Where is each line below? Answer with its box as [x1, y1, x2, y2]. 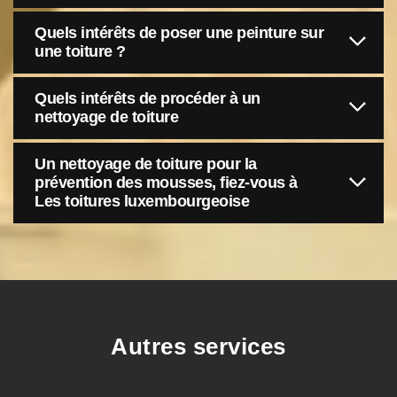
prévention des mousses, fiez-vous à [35, 174, 298, 191]
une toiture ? [35, 43, 126, 60]
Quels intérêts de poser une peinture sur [35, 24, 323, 42]
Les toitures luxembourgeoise [35, 192, 249, 210]
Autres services [111, 333, 286, 360]
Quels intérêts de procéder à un [35, 90, 261, 107]
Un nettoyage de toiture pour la [35, 155, 257, 173]
